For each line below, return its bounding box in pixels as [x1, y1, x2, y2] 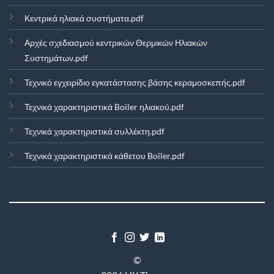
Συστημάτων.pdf [24, 52, 88, 63]
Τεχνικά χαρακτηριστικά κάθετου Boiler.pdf [24, 150, 185, 161]
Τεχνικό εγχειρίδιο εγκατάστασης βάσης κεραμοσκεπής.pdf [24, 76, 245, 87]
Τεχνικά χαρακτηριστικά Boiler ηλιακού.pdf [24, 101, 184, 112]
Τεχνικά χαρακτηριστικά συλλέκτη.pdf [24, 125, 165, 136]
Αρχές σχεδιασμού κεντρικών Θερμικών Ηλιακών [24, 37, 207, 48]
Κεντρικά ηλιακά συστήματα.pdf [24, 12, 144, 23]
